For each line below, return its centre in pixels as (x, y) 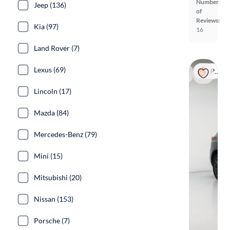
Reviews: (208, 20)
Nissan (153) (54, 199)
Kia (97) (46, 26)
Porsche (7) (52, 221)
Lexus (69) (50, 70)
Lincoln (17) (53, 91)
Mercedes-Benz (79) (65, 134)
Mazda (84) (51, 113)
